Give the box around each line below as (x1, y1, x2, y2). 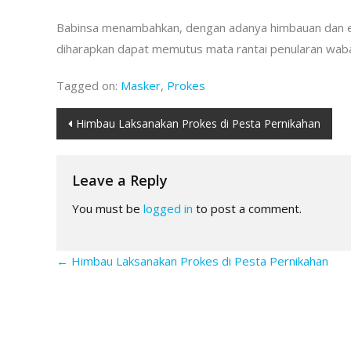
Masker (121, 77, 161, 93)
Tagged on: (56, 77, 121, 93)
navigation (56, 136, 179, 169)
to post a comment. (193, 200, 302, 216)
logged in (143, 200, 193, 216)
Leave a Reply (72, 170, 168, 190)
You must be (72, 200, 143, 216)
